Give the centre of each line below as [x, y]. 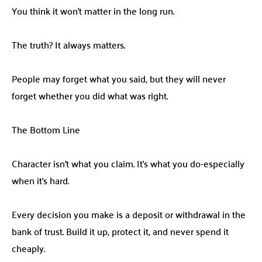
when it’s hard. [40, 180]
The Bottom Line [46, 130]
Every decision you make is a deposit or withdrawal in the [129, 214]
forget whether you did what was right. [90, 96]
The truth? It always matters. [68, 45]
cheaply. [28, 248]
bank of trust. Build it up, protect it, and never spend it [120, 231]
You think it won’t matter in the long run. [93, 11]
